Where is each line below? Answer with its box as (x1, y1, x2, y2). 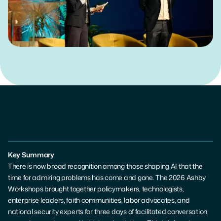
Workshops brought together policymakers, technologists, (8, 184, 184, 193)
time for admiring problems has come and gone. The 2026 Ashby (8, 173, 206, 182)
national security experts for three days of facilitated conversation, (8, 207, 209, 216)
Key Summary (8, 150, 54, 159)
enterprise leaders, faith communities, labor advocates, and (8, 195, 190, 205)
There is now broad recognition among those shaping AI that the (8, 161, 203, 171)
